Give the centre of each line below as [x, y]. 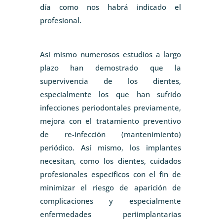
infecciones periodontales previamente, [110, 108]
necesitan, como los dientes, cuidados [110, 161]
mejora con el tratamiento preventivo [110, 121]
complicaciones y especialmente [110, 201]
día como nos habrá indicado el [110, 7]
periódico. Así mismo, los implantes [110, 148]
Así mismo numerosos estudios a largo [110, 55]
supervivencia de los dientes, [110, 81]
